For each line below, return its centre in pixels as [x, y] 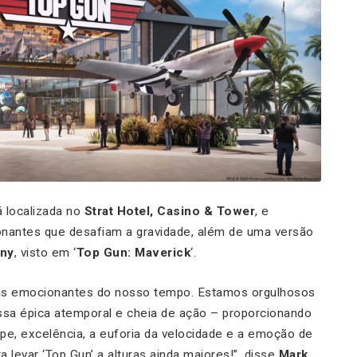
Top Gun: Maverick [133, 253]
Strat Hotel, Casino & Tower [169, 212]
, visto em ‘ [45, 253]
